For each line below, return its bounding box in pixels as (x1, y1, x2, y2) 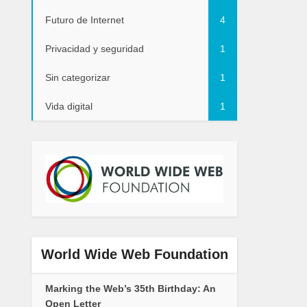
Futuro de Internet (45, 14, 124, 26)
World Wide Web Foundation (40, 246, 228, 262)
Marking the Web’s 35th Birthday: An (45, 282, 216, 294)
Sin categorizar (45, 72, 110, 84)
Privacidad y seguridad (45, 43, 144, 55)
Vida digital (45, 101, 93, 112)
